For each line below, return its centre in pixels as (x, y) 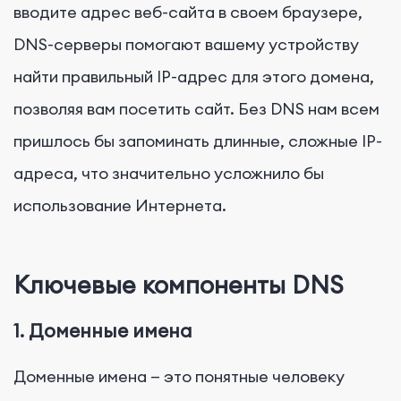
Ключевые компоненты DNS (179, 285)
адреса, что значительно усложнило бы (169, 173)
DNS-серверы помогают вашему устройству (186, 44)
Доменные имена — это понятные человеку (179, 376)
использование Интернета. (120, 205)
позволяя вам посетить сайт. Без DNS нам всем (196, 108)
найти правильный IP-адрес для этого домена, (194, 76)
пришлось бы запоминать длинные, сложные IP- (198, 141)
